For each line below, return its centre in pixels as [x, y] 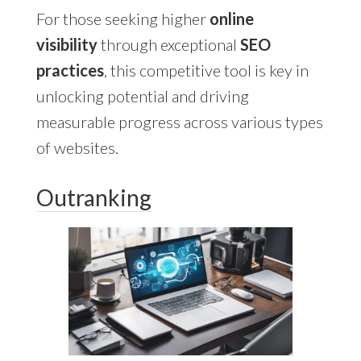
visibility [66, 44]
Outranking [93, 197]
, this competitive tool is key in [206, 70]
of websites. [77, 147]
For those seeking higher [122, 18]
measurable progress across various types [179, 121]
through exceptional [168, 44]
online [231, 18]
